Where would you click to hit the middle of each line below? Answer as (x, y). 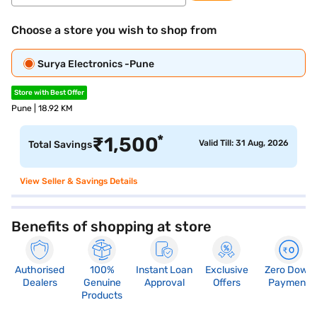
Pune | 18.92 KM (42, 108)
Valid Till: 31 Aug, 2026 (244, 143)
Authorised (40, 270)
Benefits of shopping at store (111, 226)
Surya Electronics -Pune (96, 64)
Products (102, 295)
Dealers (40, 283)
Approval (164, 283)
